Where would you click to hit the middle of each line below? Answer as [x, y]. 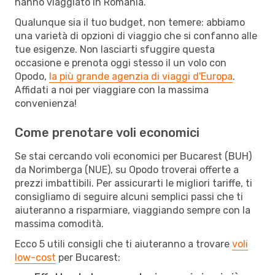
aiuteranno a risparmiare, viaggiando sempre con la [133, 210]
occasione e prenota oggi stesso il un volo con [121, 63]
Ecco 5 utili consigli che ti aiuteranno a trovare [123, 244]
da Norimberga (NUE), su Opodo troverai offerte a [127, 169]
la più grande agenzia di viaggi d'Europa [141, 76]
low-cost [35, 257]
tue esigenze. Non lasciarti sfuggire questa [115, 49]
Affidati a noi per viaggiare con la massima [112, 90]
